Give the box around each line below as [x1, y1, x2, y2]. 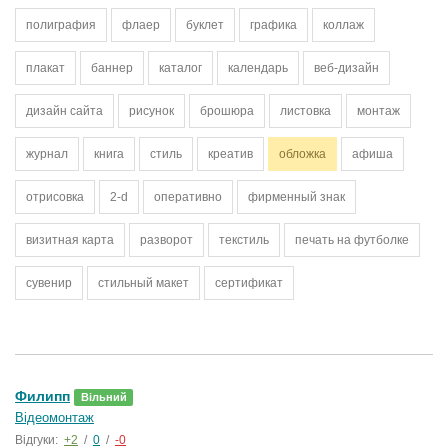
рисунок [129, 104, 174, 118]
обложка [279, 147, 326, 161]
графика [250, 18, 297, 32]
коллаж [323, 18, 364, 32]
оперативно [154, 190, 222, 204]
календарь [228, 61, 288, 75]
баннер [91, 61, 133, 75]
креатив [208, 147, 253, 161]
